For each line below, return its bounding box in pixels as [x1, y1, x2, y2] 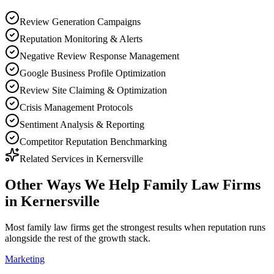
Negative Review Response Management [20, 50, 179, 61]
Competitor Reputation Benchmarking [20, 136, 167, 147]
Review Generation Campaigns [20, 16, 141, 27]
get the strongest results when [90, 221, 208, 232]
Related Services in [20, 153, 96, 164]
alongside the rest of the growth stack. [5, 232, 150, 243]
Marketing [5, 253, 45, 264]
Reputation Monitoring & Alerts [20, 33, 143, 44]
